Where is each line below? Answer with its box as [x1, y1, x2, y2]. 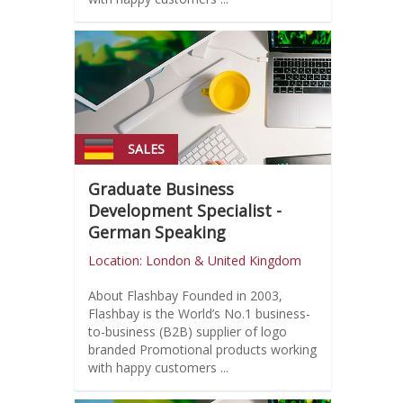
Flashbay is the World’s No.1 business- [87, 305, 310, 323]
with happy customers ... [87, 359, 228, 377]
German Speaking [87, 221, 226, 244]
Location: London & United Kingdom [87, 252, 301, 270]
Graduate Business [87, 178, 234, 201]
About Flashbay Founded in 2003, [87, 287, 182, 305]
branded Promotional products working [87, 341, 317, 359]
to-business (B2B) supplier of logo [87, 323, 287, 341]
